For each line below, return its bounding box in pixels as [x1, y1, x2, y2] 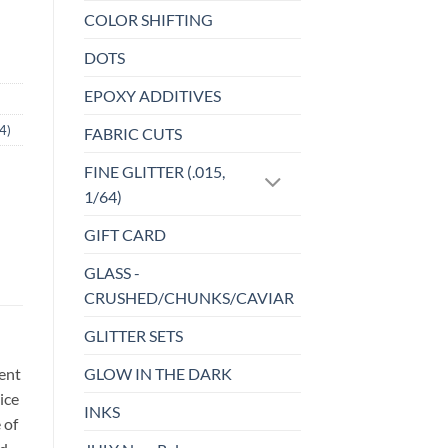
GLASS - [83, 263, 140, 283]
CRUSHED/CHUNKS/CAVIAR [83, 288, 294, 308]
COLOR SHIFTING [83, 10, 213, 30]
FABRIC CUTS [83, 124, 182, 144]
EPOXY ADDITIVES [83, 86, 221, 106]
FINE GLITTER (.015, [83, 162, 225, 182]
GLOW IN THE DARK [83, 364, 232, 384]
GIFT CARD [83, 225, 166, 245]
